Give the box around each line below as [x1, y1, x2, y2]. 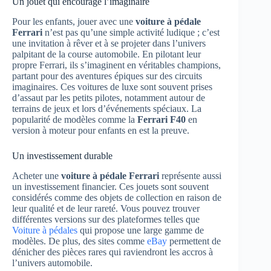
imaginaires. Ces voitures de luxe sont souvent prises [12, 81, 212, 92]
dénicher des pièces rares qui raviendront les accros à [12, 246, 213, 257]
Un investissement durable [12, 150, 113, 161]
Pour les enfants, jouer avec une [12, 16, 135, 27]
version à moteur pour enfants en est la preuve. [12, 125, 189, 135]
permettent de [167, 235, 221, 246]
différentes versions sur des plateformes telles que [12, 214, 200, 224]
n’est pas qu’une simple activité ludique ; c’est [42, 27, 220, 38]
